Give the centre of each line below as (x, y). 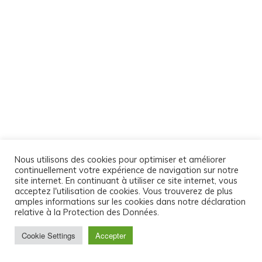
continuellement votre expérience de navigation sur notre (127, 170)
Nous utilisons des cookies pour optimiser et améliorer (120, 159)
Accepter (111, 235)
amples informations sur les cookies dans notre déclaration (130, 201)
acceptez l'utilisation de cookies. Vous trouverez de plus (124, 191)
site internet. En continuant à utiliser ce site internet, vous (126, 180)
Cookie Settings (49, 235)
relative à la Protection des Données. (87, 212)
